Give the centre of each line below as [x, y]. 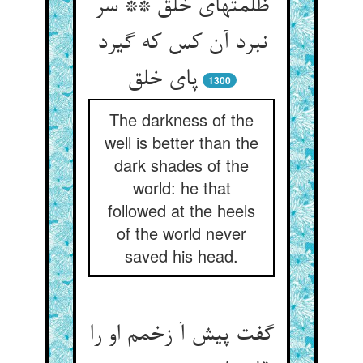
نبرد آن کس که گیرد [181, 44]
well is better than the [181, 142]
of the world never [181, 233]
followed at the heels [181, 210]
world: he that [181, 188]
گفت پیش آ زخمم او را [181, 335]
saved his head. [181, 256]
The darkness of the [181, 120]
